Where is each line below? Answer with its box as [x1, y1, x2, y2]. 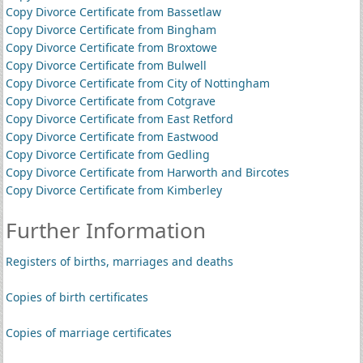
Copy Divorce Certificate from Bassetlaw [5, 4, 221, 19]
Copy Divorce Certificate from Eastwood [5, 129, 219, 144]
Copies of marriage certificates [5, 325, 172, 340]
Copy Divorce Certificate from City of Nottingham [5, 75, 270, 91]
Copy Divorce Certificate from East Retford [5, 111, 233, 126]
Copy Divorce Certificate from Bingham [5, 22, 216, 37]
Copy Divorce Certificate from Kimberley [5, 182, 222, 198]
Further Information [5, 216, 206, 245]
